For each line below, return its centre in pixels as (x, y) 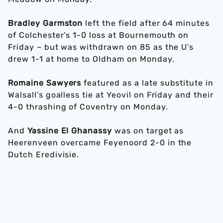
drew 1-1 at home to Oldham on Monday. (93, 59)
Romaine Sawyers (45, 83)
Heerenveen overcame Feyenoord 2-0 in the (100, 143)
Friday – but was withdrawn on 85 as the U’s (101, 47)
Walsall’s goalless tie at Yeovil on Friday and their (111, 95)
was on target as (148, 131)
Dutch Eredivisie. (46, 155)
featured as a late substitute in (148, 83)
